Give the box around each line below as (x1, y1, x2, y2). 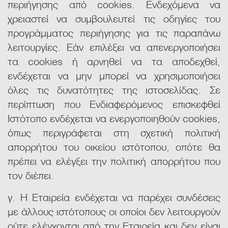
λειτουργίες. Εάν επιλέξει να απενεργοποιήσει (8, 39, 220, 54)
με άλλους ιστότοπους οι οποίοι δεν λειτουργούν (8, 203, 220, 219)
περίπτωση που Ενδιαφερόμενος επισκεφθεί (8, 96, 220, 111)
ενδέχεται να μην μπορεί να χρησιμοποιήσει (8, 67, 220, 83)
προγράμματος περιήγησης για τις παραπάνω (8, 24, 220, 40)
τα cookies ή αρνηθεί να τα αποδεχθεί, (8, 53, 220, 69)
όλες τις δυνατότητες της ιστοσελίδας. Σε (8, 81, 220, 97)
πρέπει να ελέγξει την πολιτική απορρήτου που (8, 153, 220, 168)
